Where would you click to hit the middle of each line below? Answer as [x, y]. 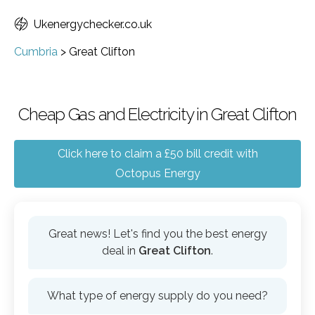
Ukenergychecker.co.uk [93, 24]
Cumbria [36, 52]
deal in [120, 251]
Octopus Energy [157, 173]
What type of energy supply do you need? [157, 296]
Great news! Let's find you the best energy [157, 234]
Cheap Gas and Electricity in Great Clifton [157, 114]
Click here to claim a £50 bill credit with [157, 154]
